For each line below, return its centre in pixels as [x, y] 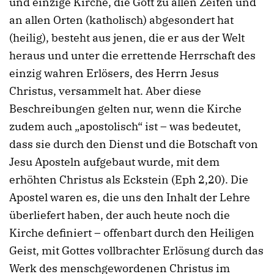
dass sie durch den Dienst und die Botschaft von [134, 144]
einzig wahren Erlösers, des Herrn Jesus [114, 73]
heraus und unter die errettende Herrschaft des [132, 55]
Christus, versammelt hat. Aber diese [105, 91]
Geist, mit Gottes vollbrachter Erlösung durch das [136, 250]
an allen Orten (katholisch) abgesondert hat [121, 20]
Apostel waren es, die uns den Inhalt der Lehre [130, 197]
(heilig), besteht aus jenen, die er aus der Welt [127, 38]
